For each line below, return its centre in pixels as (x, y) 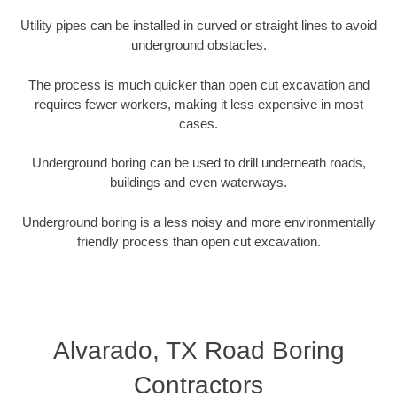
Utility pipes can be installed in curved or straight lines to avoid (198, 26)
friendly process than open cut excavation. (198, 241)
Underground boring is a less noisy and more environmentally (198, 222)
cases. (198, 123)
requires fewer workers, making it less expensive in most (198, 104)
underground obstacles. (198, 45)
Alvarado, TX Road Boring (198, 351)
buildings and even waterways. (198, 183)
